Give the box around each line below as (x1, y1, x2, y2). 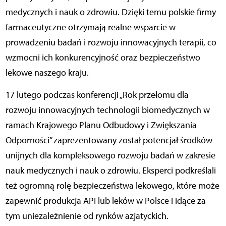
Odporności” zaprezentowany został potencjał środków (5, 134, 212, 146)
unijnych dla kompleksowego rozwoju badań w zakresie (5, 149, 215, 161)
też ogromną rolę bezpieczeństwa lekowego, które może (5, 180, 219, 191)
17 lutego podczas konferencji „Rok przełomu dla (5, 89, 189, 100)
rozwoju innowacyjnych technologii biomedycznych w (5, 104, 210, 116)
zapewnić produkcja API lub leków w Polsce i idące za (5, 195, 206, 206)
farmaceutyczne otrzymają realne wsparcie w (5, 21, 176, 33)
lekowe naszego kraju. (5, 67, 91, 78)
